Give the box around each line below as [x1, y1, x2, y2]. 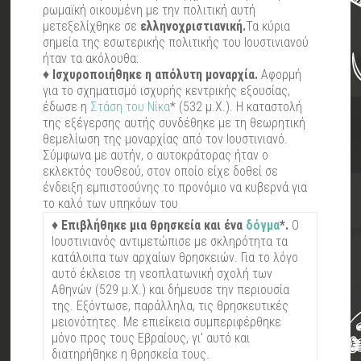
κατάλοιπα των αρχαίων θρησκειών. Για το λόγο [52, 250, 299, 266]
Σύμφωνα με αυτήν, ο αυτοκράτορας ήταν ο [43, 147, 269, 164]
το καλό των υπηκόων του [43, 196, 179, 212]
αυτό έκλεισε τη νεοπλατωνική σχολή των [52, 266, 273, 282]
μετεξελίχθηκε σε [43, 19, 141, 35]
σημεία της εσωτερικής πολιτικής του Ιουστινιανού [43, 35, 309, 51]
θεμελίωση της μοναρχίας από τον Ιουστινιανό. [43, 131, 288, 147]
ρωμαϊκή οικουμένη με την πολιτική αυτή [43, 2, 256, 19]
